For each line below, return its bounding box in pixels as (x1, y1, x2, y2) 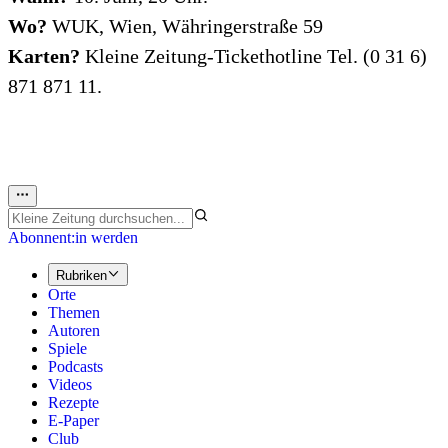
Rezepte (48, 393, 99, 411)
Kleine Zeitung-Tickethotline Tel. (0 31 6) (80, 45, 427, 68)
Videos (48, 375, 92, 393)
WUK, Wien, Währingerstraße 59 (47, 15, 323, 38)
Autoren (48, 321, 100, 339)
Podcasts (48, 357, 103, 375)
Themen (48, 303, 100, 321)
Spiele (48, 339, 87, 357)
